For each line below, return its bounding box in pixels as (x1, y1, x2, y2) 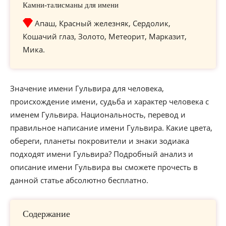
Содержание (23, 209, 70, 219)
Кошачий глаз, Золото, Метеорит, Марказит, (23, 31, 187, 41)
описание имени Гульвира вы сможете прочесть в (10, 162, 198, 172)
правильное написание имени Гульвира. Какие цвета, (10, 123, 212, 133)
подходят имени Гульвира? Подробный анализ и (10, 149, 193, 159)
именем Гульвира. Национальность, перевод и (10, 109, 186, 120)
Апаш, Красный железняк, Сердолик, (35, 18, 171, 28)
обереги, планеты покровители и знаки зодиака (10, 136, 189, 146)
